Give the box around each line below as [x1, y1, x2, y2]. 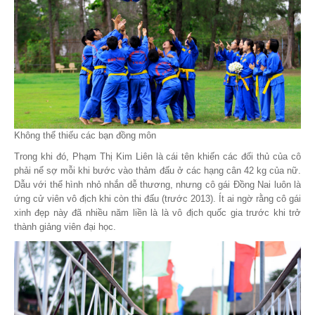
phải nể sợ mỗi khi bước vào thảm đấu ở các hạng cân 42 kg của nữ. [14, 165, 301, 176]
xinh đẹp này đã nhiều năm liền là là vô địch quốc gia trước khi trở [14, 207, 301, 219]
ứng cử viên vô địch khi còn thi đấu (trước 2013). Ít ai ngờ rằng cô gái [14, 193, 301, 205]
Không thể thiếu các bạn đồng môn [14, 130, 156, 141]
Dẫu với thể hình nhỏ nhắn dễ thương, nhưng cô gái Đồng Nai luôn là [14, 179, 301, 191]
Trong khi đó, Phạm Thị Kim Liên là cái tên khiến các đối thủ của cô [14, 151, 301, 162]
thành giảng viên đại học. [14, 221, 116, 233]
